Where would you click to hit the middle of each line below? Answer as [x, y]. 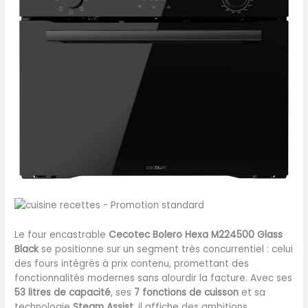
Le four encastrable [62, 234]
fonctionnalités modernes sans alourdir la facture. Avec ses [154, 278]
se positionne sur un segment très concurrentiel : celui [166, 249]
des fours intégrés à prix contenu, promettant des [132, 263]
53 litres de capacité [63, 292]
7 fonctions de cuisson [187, 292]
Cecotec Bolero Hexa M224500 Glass [196, 234]
